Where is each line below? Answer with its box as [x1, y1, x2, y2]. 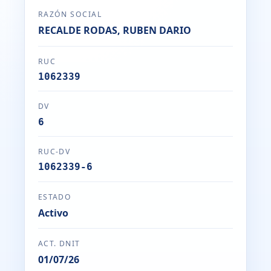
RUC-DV [38, 146, 71, 157]
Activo [38, 206, 68, 220]
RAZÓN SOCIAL [38, 9, 102, 20]
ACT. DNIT [38, 238, 80, 249]
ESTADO [38, 191, 72, 202]
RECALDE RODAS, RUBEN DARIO [38, 24, 191, 38]
